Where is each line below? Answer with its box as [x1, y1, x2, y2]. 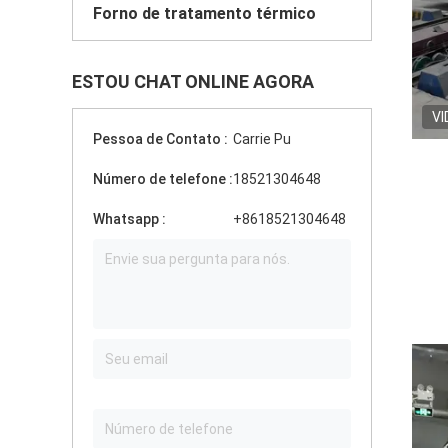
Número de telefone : [93, 171, 233, 187]
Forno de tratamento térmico [93, 4, 316, 23]
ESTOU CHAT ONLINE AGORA [72, 71, 314, 92]
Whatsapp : [93, 211, 166, 227]
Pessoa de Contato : [93, 131, 228, 147]
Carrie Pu [233, 131, 291, 147]
